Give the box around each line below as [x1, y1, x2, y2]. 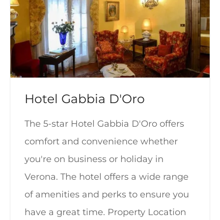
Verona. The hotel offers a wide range [25, 171, 189, 182]
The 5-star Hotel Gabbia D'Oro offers [25, 118, 184, 129]
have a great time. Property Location [25, 206, 186, 218]
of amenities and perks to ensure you [25, 189, 189, 200]
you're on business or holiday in [25, 153, 164, 165]
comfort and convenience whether [25, 136, 178, 147]
